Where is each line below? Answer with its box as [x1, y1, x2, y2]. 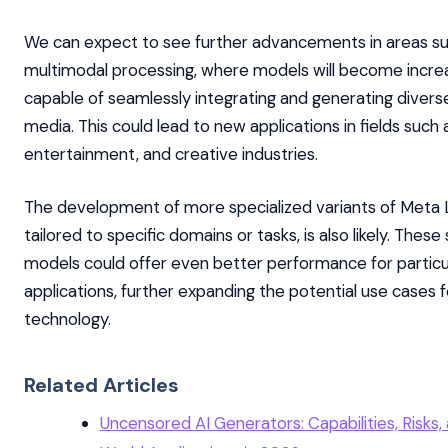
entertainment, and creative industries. [24, 142, 318, 165]
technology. [24, 307, 111, 330]
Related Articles [24, 371, 179, 398]
